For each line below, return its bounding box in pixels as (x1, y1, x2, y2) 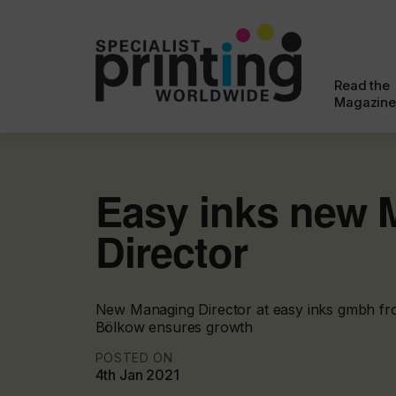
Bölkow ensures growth (95, 317, 254, 336)
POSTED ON (95, 349, 173, 365)
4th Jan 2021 (95, 365, 179, 384)
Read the (334, 78, 390, 94)
